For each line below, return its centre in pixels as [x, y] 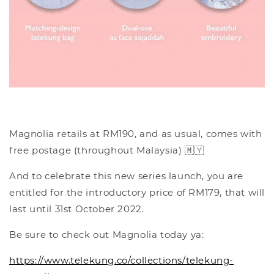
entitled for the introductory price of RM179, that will [137, 193]
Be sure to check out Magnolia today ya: [107, 235]
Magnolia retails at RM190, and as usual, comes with [136, 134]
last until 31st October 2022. [77, 209]
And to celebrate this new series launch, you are [126, 176]
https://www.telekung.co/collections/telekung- [122, 261]
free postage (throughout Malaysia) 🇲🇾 [107, 150]
